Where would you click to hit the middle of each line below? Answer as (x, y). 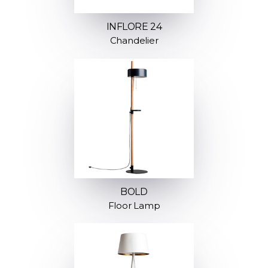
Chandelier (134, 41)
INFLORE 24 (134, 27)
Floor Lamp (134, 205)
